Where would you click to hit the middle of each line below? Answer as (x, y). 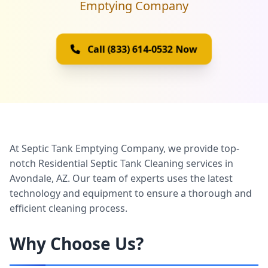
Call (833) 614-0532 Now (142, 49)
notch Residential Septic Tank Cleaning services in (121, 163)
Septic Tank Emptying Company (92, 148)
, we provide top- (201, 148)
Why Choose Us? (77, 243)
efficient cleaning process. (68, 208)
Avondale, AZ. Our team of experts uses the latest (121, 178)
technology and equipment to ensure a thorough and (131, 193)
